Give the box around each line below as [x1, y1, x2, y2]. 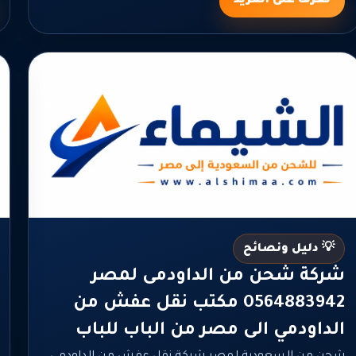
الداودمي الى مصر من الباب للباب [75, 322, 345, 342]
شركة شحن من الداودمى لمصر [91, 268, 345, 288]
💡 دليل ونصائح [242, 243, 335, 257]
